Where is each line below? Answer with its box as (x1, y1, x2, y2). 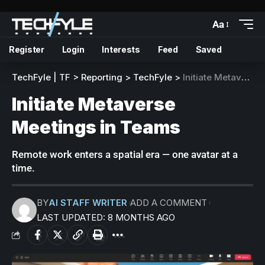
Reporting (81, 72, 122, 83)
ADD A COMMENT (130, 197, 207, 208)
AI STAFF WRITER (49, 197, 127, 208)
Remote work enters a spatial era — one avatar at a (12, 148, 238, 160)
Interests (102, 44, 140, 54)
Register (9, 44, 44, 54)
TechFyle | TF (12, 72, 70, 83)
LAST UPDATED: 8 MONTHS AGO (37, 212, 175, 223)
